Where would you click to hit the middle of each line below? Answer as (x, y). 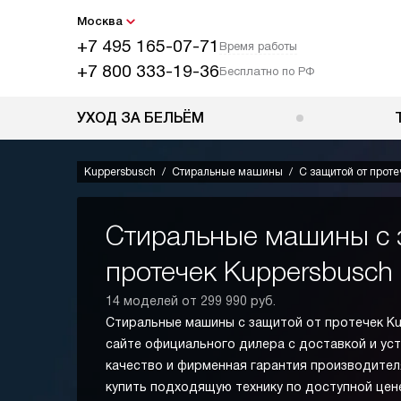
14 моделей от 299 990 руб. (191, 301)
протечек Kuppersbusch (249, 272)
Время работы (258, 46)
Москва (100, 21)
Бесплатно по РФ (267, 71)
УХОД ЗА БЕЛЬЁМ (141, 118)
